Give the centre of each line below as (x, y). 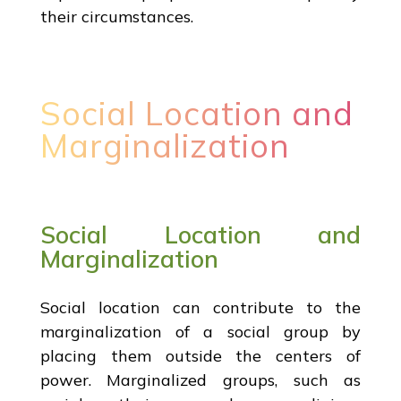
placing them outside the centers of (200, 355)
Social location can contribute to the (200, 307)
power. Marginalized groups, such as (200, 380)
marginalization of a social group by (200, 331)
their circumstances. (116, 16)
